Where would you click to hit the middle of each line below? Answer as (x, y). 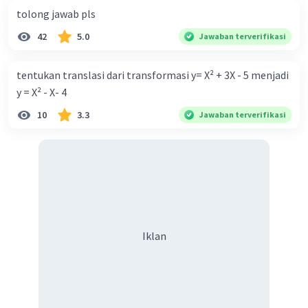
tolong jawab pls (56, 14)
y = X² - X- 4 (42, 92)
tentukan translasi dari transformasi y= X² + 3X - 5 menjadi (153, 75)
